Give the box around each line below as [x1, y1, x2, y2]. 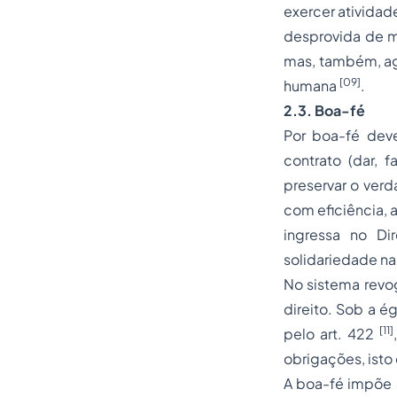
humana [284, 76, 339, 95]
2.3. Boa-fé [284, 101, 365, 120]
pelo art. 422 [284, 324, 379, 343]
